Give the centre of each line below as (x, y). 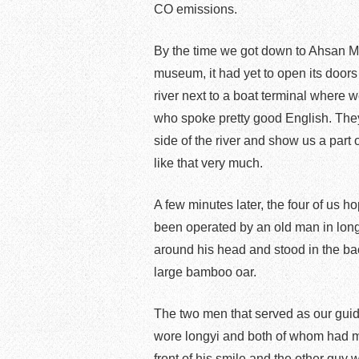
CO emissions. (196, 9)
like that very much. (208, 163)
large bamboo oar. (205, 272)
